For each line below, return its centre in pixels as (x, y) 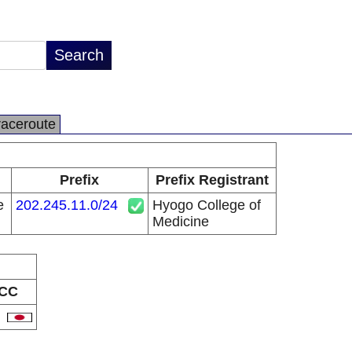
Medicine (180, 222)
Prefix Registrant (212, 180)
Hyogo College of (206, 205)
